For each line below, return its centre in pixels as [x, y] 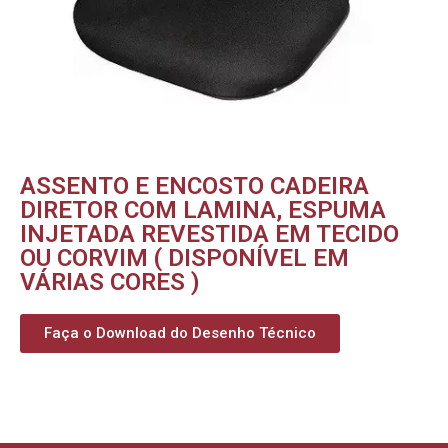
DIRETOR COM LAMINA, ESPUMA [203, 209]
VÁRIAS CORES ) [110, 281]
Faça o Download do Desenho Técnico [180, 332]
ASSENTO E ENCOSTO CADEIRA [194, 185]
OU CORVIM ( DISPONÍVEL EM [184, 257]
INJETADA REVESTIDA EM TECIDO [209, 233]
